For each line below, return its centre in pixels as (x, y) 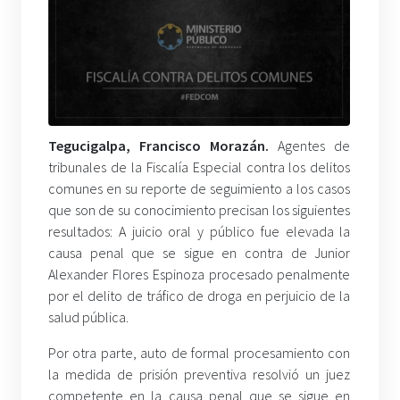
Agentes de (310, 146)
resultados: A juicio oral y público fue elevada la (200, 232)
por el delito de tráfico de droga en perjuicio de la (200, 296)
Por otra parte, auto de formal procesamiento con (200, 353)
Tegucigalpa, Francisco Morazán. (159, 146)
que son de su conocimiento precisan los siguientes (200, 210)
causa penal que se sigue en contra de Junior (200, 253)
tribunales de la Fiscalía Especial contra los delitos (200, 167)
